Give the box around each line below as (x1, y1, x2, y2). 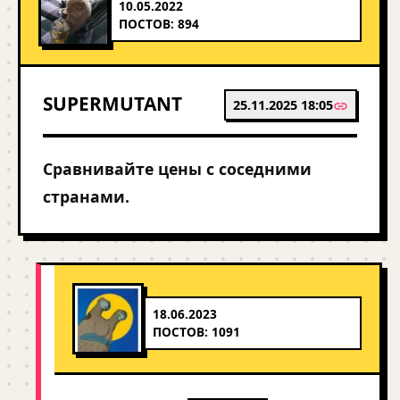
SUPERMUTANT (43, 91, 182, 116)
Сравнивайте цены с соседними (43, 158, 312, 179)
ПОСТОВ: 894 (119, 15, 199, 32)
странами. (43, 186, 129, 207)
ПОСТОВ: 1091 (153, 323, 240, 340)
